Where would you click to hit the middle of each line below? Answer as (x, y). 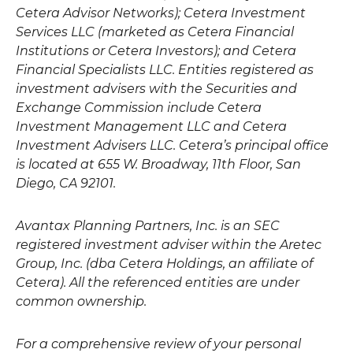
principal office (280, 145)
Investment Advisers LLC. (97, 145)
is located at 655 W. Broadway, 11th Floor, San (158, 164)
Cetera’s (205, 145)
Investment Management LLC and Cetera (151, 126)
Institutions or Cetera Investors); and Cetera (156, 50)
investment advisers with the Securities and (156, 88)
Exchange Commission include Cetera (139, 107)
